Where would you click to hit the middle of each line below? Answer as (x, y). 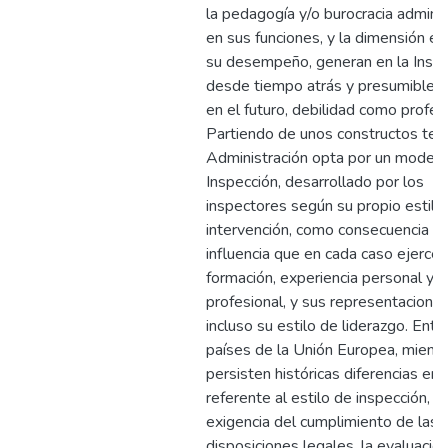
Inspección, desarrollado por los (315, 182)
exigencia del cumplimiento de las (322, 422)
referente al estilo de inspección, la (326, 398)
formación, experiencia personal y (320, 278)
